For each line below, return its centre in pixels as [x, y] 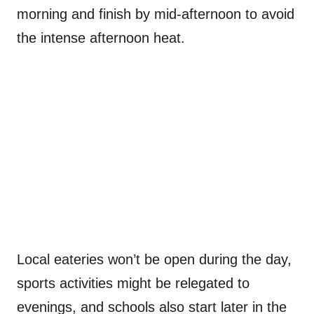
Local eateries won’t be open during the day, [154, 260]
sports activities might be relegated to [133, 284]
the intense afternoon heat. [101, 38]
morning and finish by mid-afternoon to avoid [156, 14]
